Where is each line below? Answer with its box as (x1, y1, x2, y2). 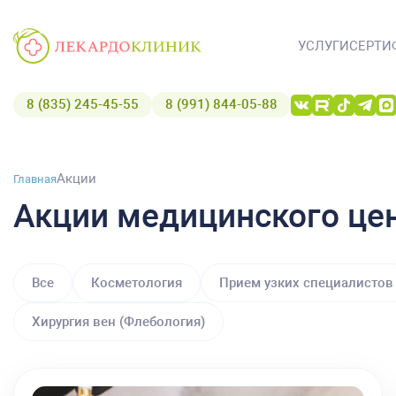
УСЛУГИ (298, 37, 349, 54)
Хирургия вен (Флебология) (32, 313, 205, 330)
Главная (13, 171, 57, 186)
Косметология (91, 274, 182, 291)
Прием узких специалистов (219, 274, 393, 291)
